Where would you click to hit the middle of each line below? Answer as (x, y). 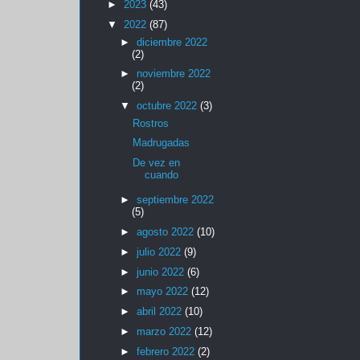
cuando (162, 175)
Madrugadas (162, 143)
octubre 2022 (168, 106)
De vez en (157, 163)
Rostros (151, 123)
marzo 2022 (165, 331)
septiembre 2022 (175, 200)
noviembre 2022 (173, 74)
